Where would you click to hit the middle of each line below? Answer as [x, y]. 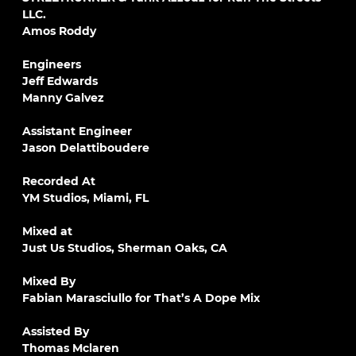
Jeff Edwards [60, 81]
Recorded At [59, 181]
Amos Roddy [59, 31]
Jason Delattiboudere [86, 148]
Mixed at [47, 231]
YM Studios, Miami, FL [85, 198]
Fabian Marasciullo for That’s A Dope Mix [141, 298]
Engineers [52, 64]
